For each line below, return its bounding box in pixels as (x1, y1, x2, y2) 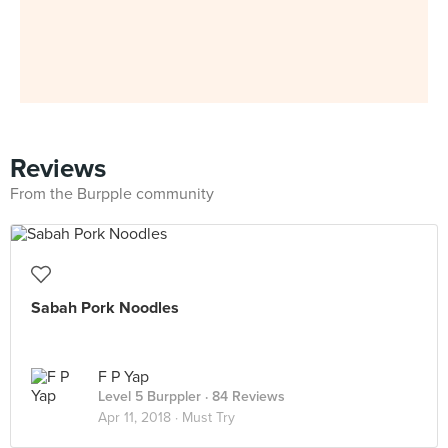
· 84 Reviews (201, 388, 285, 405)
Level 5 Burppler (98, 388, 201, 405)
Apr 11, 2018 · (98, 409, 182, 426)
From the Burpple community (10, 184, 214, 204)
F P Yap (98, 367, 149, 387)
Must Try (182, 409, 235, 426)
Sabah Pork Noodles (31, 298, 179, 318)
